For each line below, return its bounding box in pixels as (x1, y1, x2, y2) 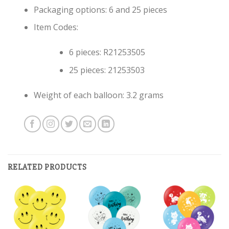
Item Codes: (33, 21, 78, 33)
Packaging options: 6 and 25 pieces (33, 4, 167, 15)
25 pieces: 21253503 (68, 64, 145, 76)
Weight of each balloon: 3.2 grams (33, 89, 164, 101)
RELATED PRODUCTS (8, 162, 87, 172)
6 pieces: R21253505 (68, 47, 145, 58)
